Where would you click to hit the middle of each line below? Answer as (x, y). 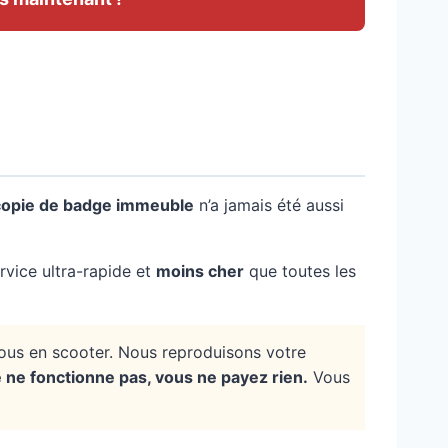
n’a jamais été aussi (269, 205)
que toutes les (300, 271)
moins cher (200, 271)
